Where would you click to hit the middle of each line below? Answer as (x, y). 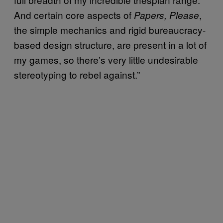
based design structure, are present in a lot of (110, 44)
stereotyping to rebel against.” (77, 74)
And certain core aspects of (74, 14)
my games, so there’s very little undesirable (106, 59)
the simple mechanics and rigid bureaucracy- (110, 29)
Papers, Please (167, 15)
